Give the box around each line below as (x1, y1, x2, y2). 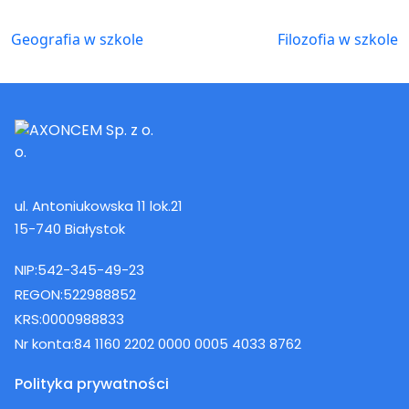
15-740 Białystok (15, 219, 125, 239)
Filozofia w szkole (278, 29, 398, 50)
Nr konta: (15, 334, 74, 354)
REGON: (15, 285, 63, 305)
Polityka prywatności (15, 373, 169, 395)
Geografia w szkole (11, 29, 143, 50)
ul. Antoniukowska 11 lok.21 (15, 196, 183, 216)
